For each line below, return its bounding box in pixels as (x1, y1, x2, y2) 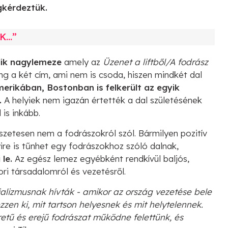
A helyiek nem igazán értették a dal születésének (4, 94, 202, 105)
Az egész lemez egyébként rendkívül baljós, (12, 153, 189, 164)
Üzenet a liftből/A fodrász (103, 56, 208, 67)
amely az (62, 56, 103, 67)
